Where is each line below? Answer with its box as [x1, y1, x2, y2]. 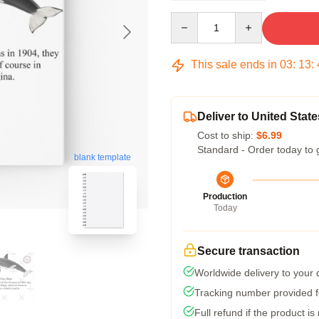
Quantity [170, 13, 208, 24]
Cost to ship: [197, 130, 256, 141]
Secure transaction [197, 245, 300, 257]
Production [203, 192, 247, 202]
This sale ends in [188, 58, 280, 70]
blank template [74, 152, 131, 163]
